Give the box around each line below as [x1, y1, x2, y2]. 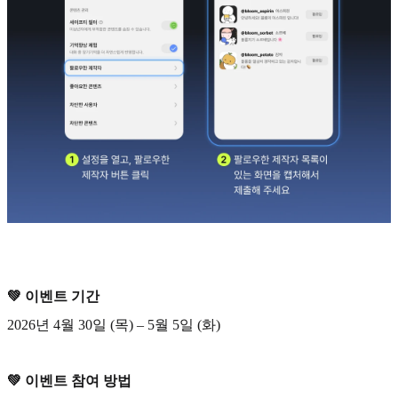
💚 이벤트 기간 [7, 289, 99, 305]
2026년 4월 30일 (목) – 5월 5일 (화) [7, 316, 220, 332]
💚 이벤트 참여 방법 [7, 372, 131, 388]
